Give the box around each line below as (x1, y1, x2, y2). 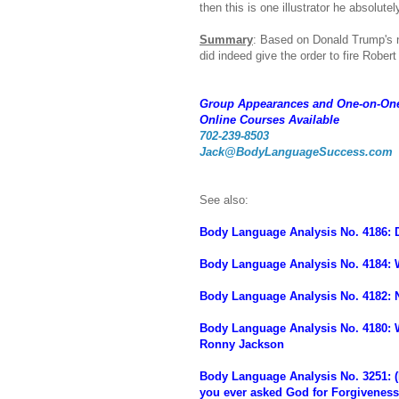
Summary (199, 32, 253, 46)
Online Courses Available (199, 112, 339, 126)
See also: (199, 192, 248, 207)
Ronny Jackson (199, 337, 284, 351)
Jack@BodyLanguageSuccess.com (199, 144, 393, 159)
